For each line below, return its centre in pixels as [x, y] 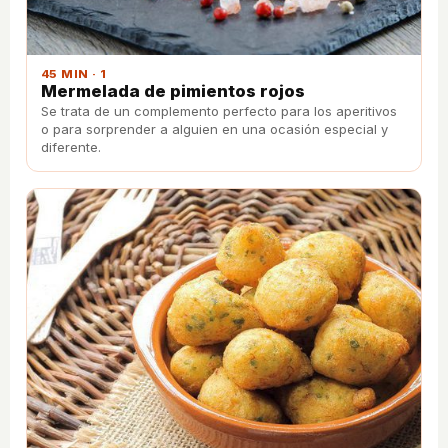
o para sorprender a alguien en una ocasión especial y [214, 129]
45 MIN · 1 [74, 74]
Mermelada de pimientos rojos [173, 91]
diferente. [71, 147]
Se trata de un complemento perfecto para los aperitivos [219, 111]
